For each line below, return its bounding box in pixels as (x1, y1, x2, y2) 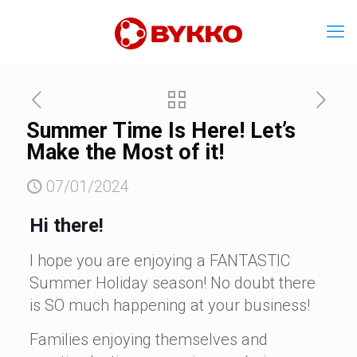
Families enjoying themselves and (29, 330, 268, 349)
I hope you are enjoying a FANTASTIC (29, 251, 290, 270)
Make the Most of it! (26, 139, 224, 165)
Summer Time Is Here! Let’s (26, 118, 296, 143)
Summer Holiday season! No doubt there (29, 273, 316, 292)
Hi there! (29, 214, 104, 237)
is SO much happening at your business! (29, 296, 314, 315)
